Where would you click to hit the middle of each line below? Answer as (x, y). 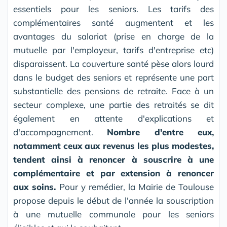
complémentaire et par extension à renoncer (113, 173)
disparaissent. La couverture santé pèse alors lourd (113, 64)
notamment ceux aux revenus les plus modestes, (113, 146)
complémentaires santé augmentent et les (113, 23)
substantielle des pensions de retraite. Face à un (113, 91)
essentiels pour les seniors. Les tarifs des (113, 9)
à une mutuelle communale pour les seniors (113, 214)
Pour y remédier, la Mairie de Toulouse (137, 187)
